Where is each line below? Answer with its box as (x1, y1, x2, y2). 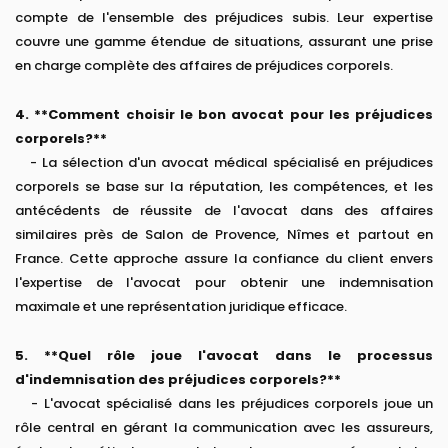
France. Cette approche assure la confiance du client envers (15, 249, 433, 269)
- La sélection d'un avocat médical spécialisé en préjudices (15, 153, 433, 173)
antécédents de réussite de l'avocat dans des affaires (15, 201, 433, 221)
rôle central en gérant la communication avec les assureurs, (15, 418, 433, 438)
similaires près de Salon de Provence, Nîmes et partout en (15, 225, 433, 245)
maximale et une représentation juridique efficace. (15, 297, 347, 317)
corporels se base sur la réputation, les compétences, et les (15, 177, 433, 197)
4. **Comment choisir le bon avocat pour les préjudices (15, 105, 433, 125)
